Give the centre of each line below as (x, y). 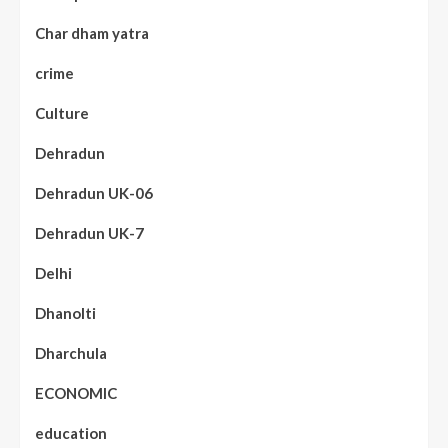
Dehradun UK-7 (89, 233)
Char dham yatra (92, 33)
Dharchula (71, 353)
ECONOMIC (76, 393)
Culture (62, 113)
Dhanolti (65, 313)
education (71, 433)
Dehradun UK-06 (94, 193)
